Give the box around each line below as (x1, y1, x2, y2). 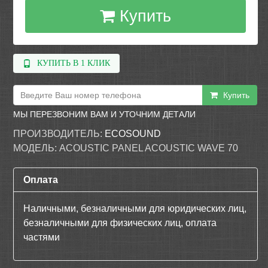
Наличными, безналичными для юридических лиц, (23, 203, 247, 214)
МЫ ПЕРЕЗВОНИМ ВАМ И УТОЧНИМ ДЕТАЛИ (13, 109, 196, 119)
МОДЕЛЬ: (13, 143, 57, 153)
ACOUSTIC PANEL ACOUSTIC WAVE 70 (59, 143, 239, 153)
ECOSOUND (105, 129, 162, 139)
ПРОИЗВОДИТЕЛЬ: (13, 129, 103, 139)
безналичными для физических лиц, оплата (23, 218, 217, 228)
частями (23, 232, 60, 242)
